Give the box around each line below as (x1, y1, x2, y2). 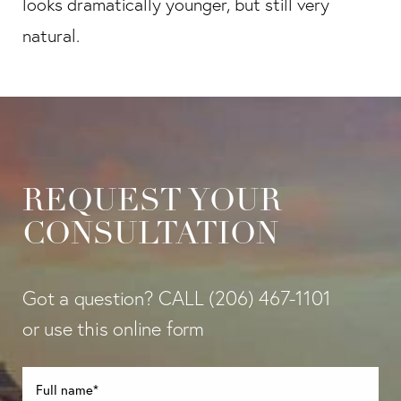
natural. (22, 25, 80, 47)
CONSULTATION (22, 220, 278, 252)
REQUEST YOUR (22, 187, 282, 218)
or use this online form (22, 317, 204, 341)
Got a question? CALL (22, 286, 209, 311)
